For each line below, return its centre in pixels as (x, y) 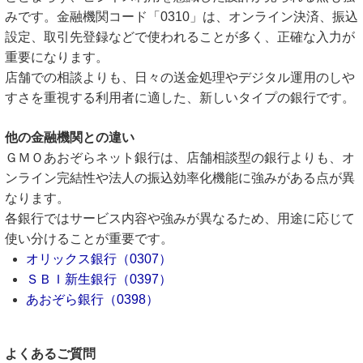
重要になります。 (57, 57)
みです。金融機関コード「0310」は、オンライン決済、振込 (181, 17)
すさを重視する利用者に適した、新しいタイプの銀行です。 (180, 98)
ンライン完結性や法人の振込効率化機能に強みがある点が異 (180, 178)
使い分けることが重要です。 (89, 239)
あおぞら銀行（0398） (92, 299)
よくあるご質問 (50, 354)
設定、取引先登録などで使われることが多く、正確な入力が (180, 37)
